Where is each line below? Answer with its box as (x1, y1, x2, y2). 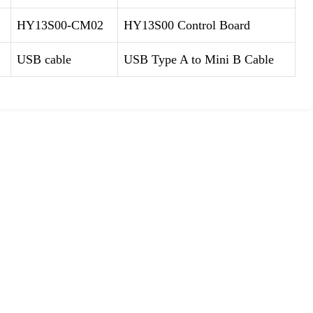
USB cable (16, 52, 71, 66)
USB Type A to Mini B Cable (123, 52, 274, 66)
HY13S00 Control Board (123, 18, 250, 32)
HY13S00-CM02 (16, 18, 103, 32)
